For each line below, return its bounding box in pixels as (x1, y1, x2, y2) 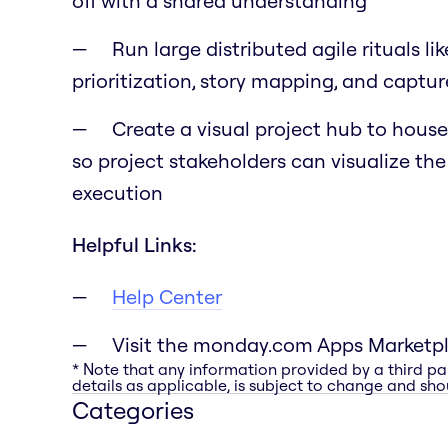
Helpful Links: (72, 231, 197, 257)
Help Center (112, 283, 222, 309)
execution (72, 179, 163, 205)
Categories (72, 394, 194, 425)
